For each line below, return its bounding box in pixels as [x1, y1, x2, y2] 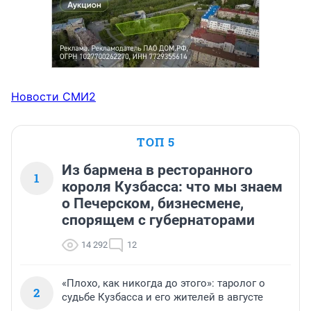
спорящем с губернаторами [62, 211, 255, 228]
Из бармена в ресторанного [62, 161, 253, 178]
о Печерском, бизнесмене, [62, 194, 244, 212]
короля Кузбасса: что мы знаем [62, 178, 283, 195]
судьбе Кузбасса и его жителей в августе [62, 290, 263, 303]
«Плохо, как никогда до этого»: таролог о [62, 276, 265, 289]
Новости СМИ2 [11, 89, 96, 103]
